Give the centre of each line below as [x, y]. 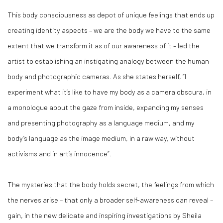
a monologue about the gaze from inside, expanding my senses [106, 107]
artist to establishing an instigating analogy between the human [108, 61]
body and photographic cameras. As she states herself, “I [97, 76]
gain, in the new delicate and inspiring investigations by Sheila [105, 215]
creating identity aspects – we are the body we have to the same [109, 30]
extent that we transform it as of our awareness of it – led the [104, 46]
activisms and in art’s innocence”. [60, 154]
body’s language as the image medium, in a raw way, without [101, 138]
